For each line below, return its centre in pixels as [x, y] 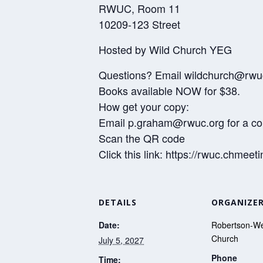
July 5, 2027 [121, 240]
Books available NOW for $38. [169, 90]
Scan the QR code [142, 138]
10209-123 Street [139, 24]
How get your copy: [144, 106]
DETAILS [118, 202]
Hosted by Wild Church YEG [165, 49]
